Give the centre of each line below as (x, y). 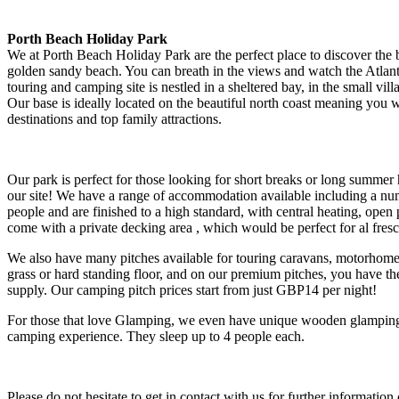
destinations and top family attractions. (114, 119)
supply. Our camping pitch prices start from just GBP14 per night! (192, 290)
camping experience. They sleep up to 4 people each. (156, 336)
